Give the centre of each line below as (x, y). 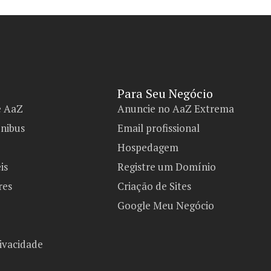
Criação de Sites (155, 186)
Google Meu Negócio (166, 206)
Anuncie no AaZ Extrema (176, 109)
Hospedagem (148, 148)
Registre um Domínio (167, 167)
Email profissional (159, 128)
